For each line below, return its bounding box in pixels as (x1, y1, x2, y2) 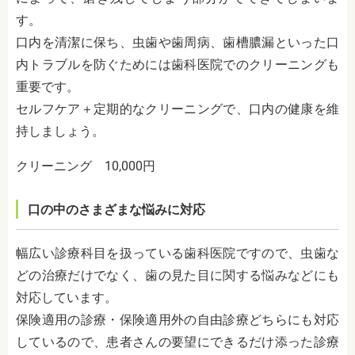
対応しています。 (16, 290, 117, 306)
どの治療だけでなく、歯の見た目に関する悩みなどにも (16, 268, 339, 284)
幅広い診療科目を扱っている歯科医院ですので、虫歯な (16, 246, 339, 261)
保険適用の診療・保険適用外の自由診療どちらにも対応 (16, 312, 339, 328)
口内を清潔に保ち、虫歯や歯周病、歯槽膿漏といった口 (16, 35, 339, 51)
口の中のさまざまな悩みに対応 (28, 202, 205, 218)
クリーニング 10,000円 (16, 158, 155, 174)
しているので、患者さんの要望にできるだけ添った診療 (16, 334, 339, 350)
